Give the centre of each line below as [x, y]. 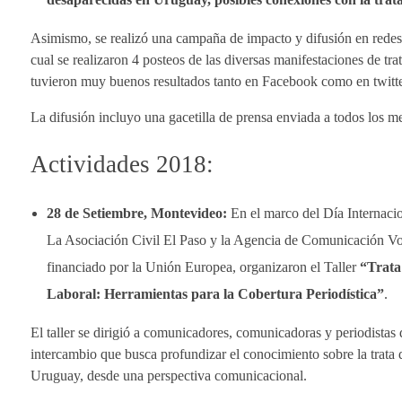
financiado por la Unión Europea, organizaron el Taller [203, 267]
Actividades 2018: [122, 165]
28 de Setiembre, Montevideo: [136, 214]
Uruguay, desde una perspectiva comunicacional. [169, 376]
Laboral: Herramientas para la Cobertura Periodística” [215, 294]
